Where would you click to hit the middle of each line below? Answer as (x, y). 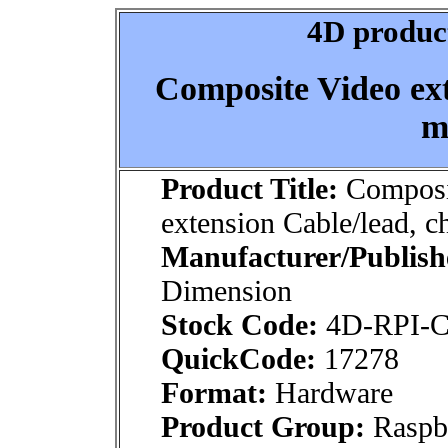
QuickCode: (238, 358)
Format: (214, 392)
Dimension (226, 290)
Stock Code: (239, 324)
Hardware (330, 392)
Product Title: (249, 188)
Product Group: (263, 426)
